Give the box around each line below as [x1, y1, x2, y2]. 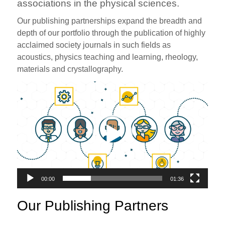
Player [17, 94, 40, 103]
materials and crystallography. [17, 64, 124, 73]
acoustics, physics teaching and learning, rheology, [17, 52, 198, 61]
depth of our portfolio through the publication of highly [17, 28, 206, 37]
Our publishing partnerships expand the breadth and [17, 16, 202, 25]
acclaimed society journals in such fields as [17, 40, 171, 49]
